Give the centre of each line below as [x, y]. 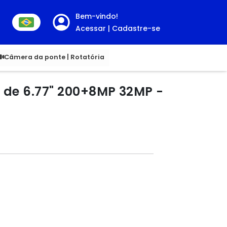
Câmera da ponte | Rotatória [54, 57]
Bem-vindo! [97, 16]
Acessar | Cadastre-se [118, 28]
